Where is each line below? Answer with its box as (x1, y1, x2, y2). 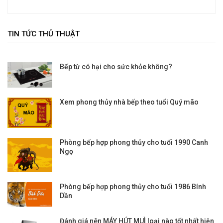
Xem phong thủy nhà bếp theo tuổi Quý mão (60, 98, 199, 106)
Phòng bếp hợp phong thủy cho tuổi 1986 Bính (60, 183, 206, 191)
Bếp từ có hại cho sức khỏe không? (60, 63, 172, 71)
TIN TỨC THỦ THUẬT (7, 29, 80, 39)
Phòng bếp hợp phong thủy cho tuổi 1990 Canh (60, 138, 208, 146)
